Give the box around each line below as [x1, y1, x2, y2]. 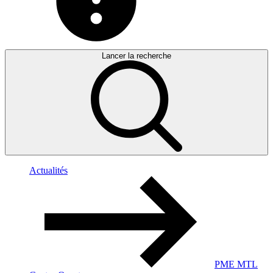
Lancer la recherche [102, 51, 171, 60]
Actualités [29, 165, 68, 175]
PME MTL [214, 259, 258, 269]
